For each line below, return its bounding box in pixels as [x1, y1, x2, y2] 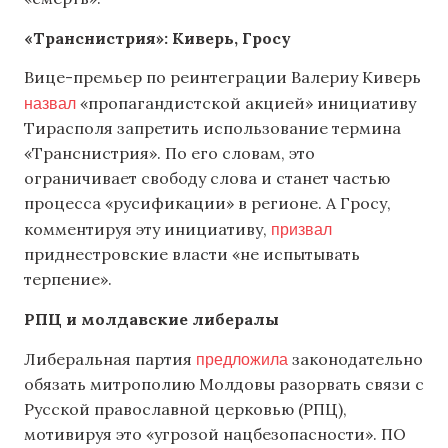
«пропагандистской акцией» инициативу [76, 93, 416, 114]
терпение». [24, 269, 112, 290]
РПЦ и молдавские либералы [24, 308, 279, 329]
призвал [271, 218, 332, 240]
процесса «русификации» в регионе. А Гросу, [24, 193, 391, 214]
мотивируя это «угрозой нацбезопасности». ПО [24, 423, 406, 444]
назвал [24, 92, 76, 114]
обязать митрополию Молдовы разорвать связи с [24, 373, 424, 394]
